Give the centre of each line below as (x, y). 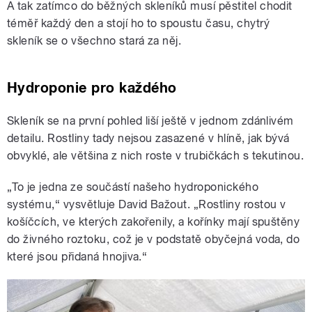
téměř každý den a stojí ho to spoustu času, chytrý (139, 23)
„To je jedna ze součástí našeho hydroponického (133, 187)
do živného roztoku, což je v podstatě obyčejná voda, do (154, 239)
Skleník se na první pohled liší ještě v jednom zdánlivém (150, 120)
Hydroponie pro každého (92, 87)
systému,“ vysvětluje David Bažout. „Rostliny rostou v (147, 204)
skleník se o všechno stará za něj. (94, 40)
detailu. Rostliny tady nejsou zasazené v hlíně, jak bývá (148, 138)
